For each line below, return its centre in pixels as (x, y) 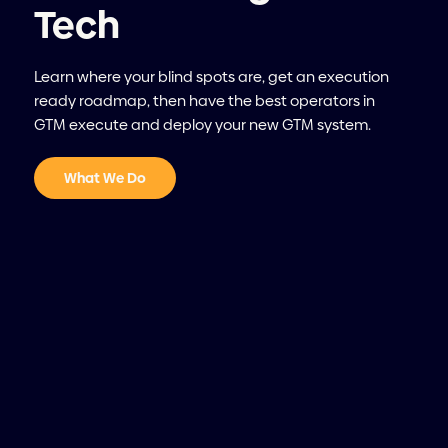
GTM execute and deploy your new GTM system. (202, 124)
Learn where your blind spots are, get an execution (211, 76)
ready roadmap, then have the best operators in (204, 100)
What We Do (104, 177)
